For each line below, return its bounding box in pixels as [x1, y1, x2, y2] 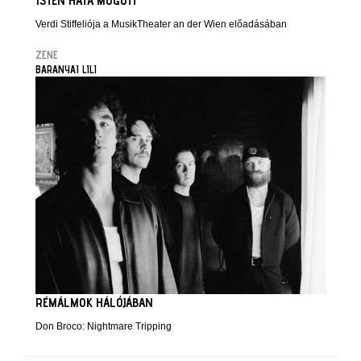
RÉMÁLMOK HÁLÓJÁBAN [35, 295, 153, 311]
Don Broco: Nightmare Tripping [35, 321, 172, 333]
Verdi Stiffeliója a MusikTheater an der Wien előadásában [35, 19, 287, 31]
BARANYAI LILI [35, 63, 97, 77]
